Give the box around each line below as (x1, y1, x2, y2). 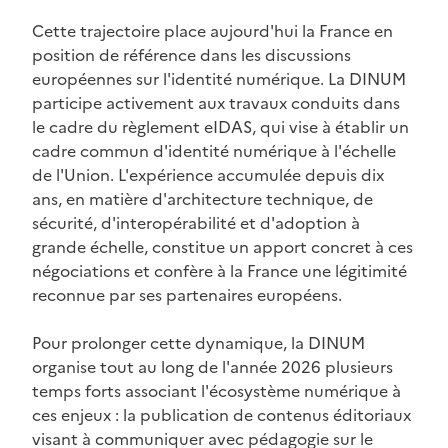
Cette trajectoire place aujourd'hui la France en (32, 19, 393, 44)
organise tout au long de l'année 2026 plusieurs (32, 355, 393, 380)
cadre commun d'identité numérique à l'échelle (32, 139, 396, 164)
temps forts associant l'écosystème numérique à (32, 379, 401, 404)
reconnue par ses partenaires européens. (32, 283, 342, 308)
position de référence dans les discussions (32, 43, 351, 68)
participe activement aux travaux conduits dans (32, 91, 400, 116)
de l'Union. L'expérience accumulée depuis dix (32, 163, 384, 188)
